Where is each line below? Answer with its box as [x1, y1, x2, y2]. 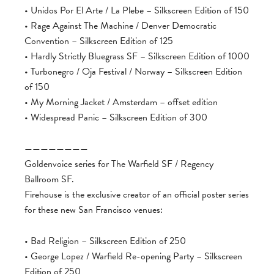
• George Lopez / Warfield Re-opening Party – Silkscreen [24, 249, 242, 264]
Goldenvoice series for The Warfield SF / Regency [24, 157, 213, 171]
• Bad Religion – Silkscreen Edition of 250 [24, 234, 186, 248]
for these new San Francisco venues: [24, 202, 163, 217]
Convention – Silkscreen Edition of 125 [24, 34, 173, 48]
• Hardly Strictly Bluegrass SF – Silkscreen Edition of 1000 [24, 49, 250, 64]
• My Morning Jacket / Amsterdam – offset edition [24, 95, 218, 109]
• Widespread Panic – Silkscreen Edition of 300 [24, 110, 207, 125]
